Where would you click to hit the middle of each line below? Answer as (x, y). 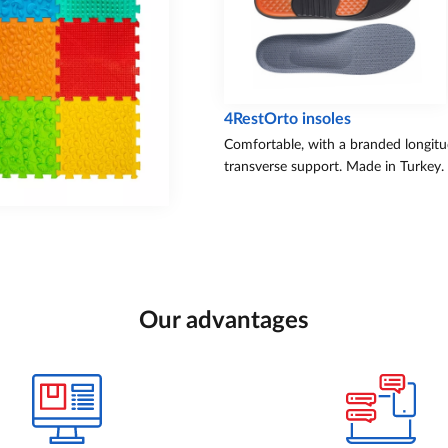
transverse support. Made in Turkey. (334, 167)
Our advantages (224, 321)
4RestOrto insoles (287, 119)
